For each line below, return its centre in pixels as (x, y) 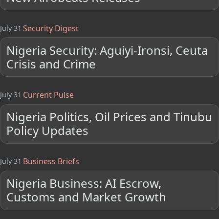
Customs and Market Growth (87, 197)
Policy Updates (48, 131)
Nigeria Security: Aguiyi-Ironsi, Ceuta (107, 50)
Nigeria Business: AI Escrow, (84, 183)
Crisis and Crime (51, 64)
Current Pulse (48, 95)
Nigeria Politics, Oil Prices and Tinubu (109, 117)
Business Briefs (51, 161)
